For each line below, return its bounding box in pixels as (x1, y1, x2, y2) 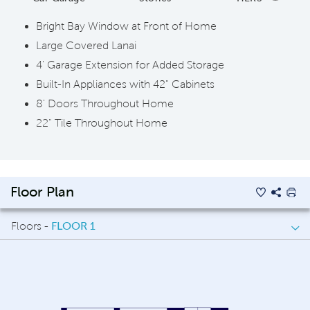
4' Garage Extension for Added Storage (36, 58, 224, 71)
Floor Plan (10, 184, 74, 200)
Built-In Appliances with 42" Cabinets (36, 77, 215, 90)
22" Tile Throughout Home (36, 116, 167, 129)
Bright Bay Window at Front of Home (36, 19, 217, 32)
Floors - (11, 219, 51, 232)
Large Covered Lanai (36, 39, 136, 51)
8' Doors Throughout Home (36, 97, 174, 109)
